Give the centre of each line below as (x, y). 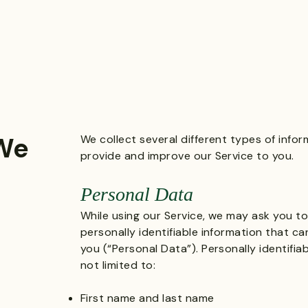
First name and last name (147, 298)
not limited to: (118, 265)
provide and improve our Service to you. (187, 156)
